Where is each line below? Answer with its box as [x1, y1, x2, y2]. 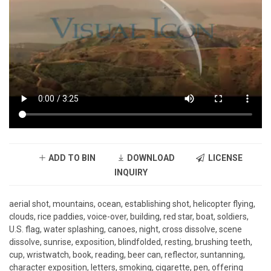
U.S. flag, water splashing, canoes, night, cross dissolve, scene [9, 224, 242, 235]
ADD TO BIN [46, 153, 96, 163]
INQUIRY [114, 168, 148, 178]
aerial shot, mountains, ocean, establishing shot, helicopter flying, [9, 199, 255, 209]
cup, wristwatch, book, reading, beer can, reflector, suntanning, [9, 250, 245, 260]
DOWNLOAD [125, 153, 175, 163]
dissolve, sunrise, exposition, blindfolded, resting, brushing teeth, [9, 237, 252, 247]
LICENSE [204, 153, 243, 163]
